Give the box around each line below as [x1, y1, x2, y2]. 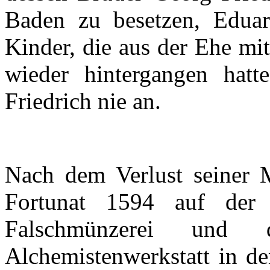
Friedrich [5, 88, 98, 115]
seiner [182, 162, 260, 188]
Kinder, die [5, 34, 119, 60]
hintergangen [84, 61, 208, 87]
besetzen [113, 7, 195, 33]
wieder [5, 61, 69, 87]
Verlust [115, 162, 183, 188]
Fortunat [5, 189, 86, 215]
